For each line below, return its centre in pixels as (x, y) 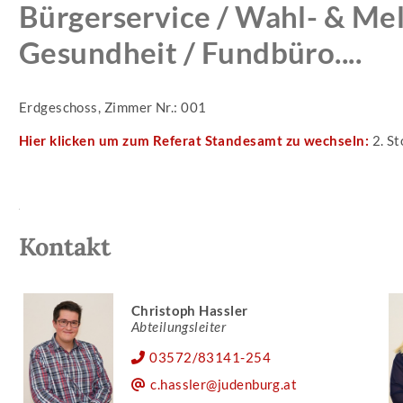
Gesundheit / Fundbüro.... (190, 52)
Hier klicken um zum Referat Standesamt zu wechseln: (194, 141)
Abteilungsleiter (179, 327)
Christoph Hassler (189, 311)
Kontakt (64, 246)
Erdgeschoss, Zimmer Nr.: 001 (112, 107)
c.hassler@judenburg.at (224, 385)
